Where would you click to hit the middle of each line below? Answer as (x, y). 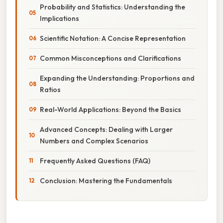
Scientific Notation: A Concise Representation (113, 38)
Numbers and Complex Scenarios (94, 141)
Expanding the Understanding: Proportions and (117, 78)
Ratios (50, 89)
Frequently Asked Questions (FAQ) (95, 161)
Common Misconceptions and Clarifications (111, 58)
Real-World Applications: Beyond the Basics (111, 109)
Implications (59, 18)
